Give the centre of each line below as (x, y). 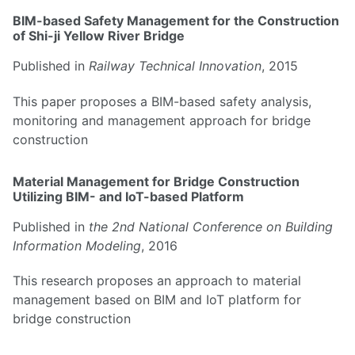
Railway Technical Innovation (175, 65)
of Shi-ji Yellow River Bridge (99, 35)
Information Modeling (77, 245)
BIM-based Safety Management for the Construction (176, 20)
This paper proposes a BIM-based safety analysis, (162, 101)
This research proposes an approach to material (157, 281)
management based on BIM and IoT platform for (157, 300)
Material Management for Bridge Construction (156, 181)
